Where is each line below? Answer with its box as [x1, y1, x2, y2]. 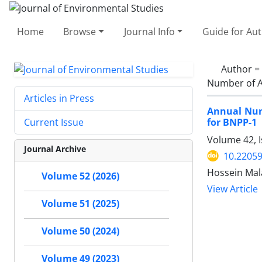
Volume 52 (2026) [42, 170, 119, 183]
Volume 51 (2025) [42, 197, 119, 211]
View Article [207, 182, 258, 195]
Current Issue [24, 116, 84, 129]
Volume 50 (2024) [42, 225, 119, 238]
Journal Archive [24, 143, 86, 155]
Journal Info [123, 25, 175, 38]
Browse [63, 25, 96, 38]
